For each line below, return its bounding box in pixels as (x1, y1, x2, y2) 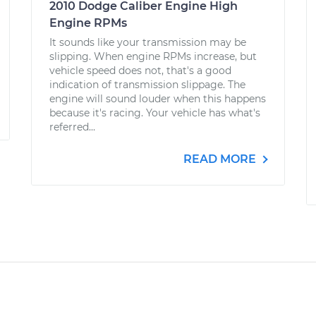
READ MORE (183, 152, 259, 166)
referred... (49, 121, 95, 133)
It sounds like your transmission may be (49, 36, 246, 49)
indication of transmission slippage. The (49, 78, 245, 91)
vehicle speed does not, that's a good (49, 64, 231, 77)
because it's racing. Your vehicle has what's (49, 107, 260, 119)
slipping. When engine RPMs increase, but (49, 50, 257, 63)
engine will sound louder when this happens (49, 92, 266, 105)
